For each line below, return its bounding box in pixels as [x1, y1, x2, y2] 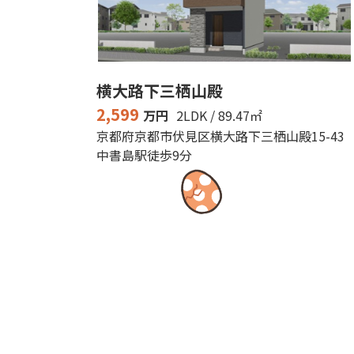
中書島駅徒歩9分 [96, 145, 192, 164]
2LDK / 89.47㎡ [176, 106, 262, 125]
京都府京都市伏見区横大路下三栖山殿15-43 [96, 126, 345, 145]
